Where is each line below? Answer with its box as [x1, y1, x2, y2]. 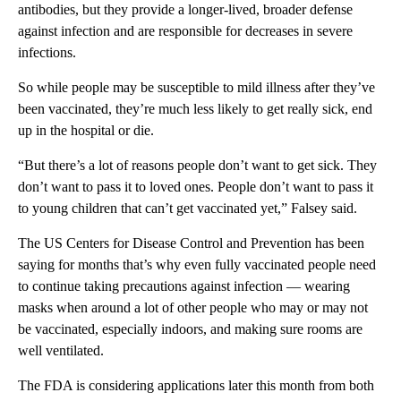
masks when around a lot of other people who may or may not [18, 300, 368, 316]
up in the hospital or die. [18, 123, 154, 139]
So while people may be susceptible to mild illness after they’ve [18, 80, 375, 96]
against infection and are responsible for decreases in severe [18, 23, 353, 39]
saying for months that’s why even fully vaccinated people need [18, 257, 376, 273]
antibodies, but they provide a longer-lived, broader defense [18, 2, 353, 18]
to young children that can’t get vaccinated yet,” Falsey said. [18, 200, 357, 217]
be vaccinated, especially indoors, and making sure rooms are [18, 321, 363, 337]
